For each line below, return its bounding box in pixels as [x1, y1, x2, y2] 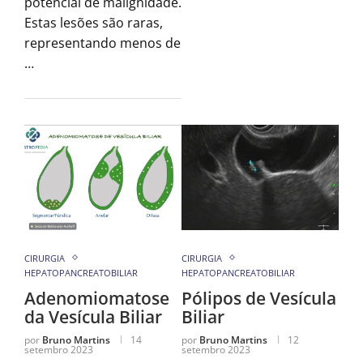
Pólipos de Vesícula [181, 286, 336, 310]
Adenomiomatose [24, 286, 169, 310]
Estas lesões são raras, [24, 14, 163, 32]
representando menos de [24, 34, 181, 53]
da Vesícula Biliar [24, 305, 162, 328]
